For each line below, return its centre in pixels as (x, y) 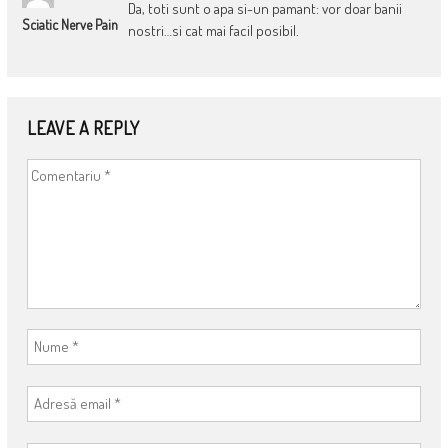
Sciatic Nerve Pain (69, 24)
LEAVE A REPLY (82, 127)
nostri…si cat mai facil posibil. (213, 30)
